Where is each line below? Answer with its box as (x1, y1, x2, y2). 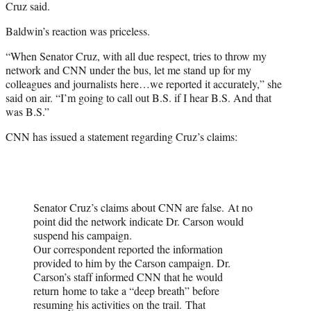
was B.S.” (6, 104, 49, 119)
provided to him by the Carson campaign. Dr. (33, 255, 230, 271)
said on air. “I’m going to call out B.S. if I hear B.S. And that (6, 90, 271, 106)
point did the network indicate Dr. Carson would (33, 214, 244, 229)
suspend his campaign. (33, 228, 132, 243)
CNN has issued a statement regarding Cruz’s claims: (6, 129, 237, 144)
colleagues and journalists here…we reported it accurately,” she (6, 76, 282, 92)
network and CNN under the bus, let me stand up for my (6, 62, 251, 78)
